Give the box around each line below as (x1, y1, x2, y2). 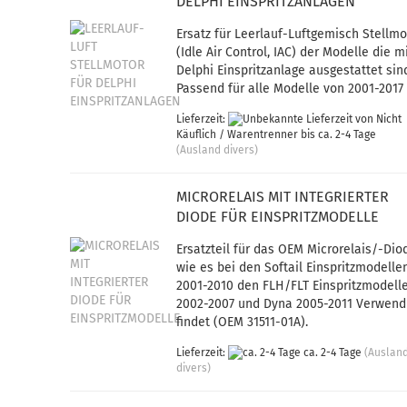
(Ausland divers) (176, 144, 259, 157)
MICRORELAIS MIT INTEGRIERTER (176, 188, 390, 205)
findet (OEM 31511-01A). (176, 314, 309, 330)
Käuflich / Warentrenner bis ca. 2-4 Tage (176, 128, 377, 142)
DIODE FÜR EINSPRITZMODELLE (176, 208, 380, 225)
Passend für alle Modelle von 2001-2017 (176, 81, 404, 96)
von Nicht (352, 113, 402, 125)
